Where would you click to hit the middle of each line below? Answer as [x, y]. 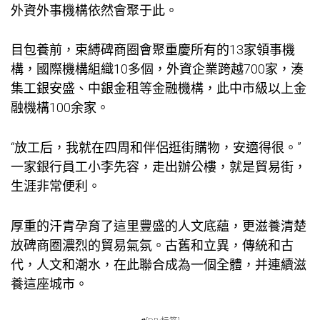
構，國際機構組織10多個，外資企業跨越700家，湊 [157, 69]
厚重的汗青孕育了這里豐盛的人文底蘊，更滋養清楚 [159, 226]
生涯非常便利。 [56, 186]
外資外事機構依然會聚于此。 [94, 10]
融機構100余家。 [60, 108]
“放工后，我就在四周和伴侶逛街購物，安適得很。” [156, 148]
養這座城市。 [49, 284]
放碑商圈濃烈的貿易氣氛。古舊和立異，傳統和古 [152, 246]
